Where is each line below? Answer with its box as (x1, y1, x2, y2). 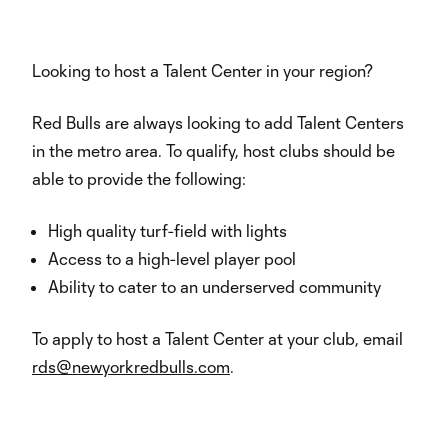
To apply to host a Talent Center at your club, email (32, 329, 403, 348)
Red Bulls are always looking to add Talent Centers (32, 113, 404, 132)
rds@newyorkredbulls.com (32, 357, 230, 376)
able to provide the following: (32, 169, 246, 188)
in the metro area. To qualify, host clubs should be (32, 141, 395, 160)
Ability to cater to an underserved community (48, 277, 381, 296)
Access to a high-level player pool (48, 249, 296, 268)
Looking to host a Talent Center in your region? (32, 61, 373, 80)
